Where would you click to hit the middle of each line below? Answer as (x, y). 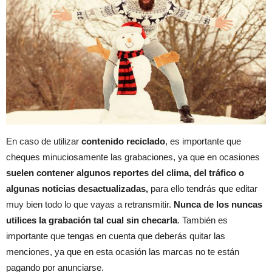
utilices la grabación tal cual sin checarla (92, 220)
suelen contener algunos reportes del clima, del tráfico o (125, 173)
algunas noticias (41, 189)
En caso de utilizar (44, 141)
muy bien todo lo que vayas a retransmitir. (90, 205)
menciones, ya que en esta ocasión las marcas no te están (123, 252)
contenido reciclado (123, 141)
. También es (202, 220)
